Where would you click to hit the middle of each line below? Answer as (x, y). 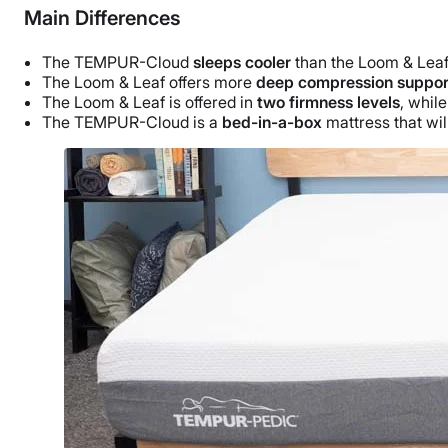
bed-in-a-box (272, 121)
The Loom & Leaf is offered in (149, 101)
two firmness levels (328, 101)
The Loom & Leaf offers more (149, 81)
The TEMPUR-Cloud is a (132, 121)
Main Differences (102, 17)
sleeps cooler (242, 61)
